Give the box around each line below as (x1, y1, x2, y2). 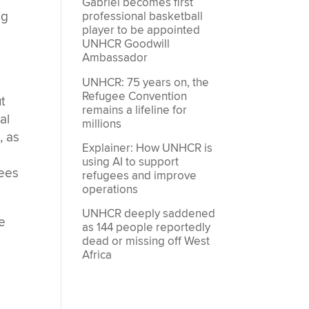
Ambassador (82, 50, 148, 66)
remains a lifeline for (82, 102, 188, 118)
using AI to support (82, 154, 179, 170)
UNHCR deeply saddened (82, 206, 216, 222)
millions (82, 116, 122, 132)
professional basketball (82, 9, 203, 25)
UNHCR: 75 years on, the (82, 74, 210, 90)
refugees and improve (82, 168, 197, 183)
